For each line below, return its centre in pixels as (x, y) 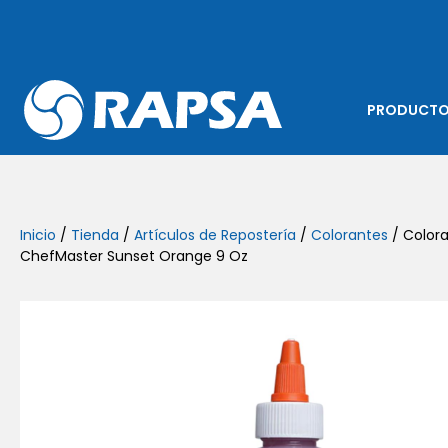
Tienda (95, 235)
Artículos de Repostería (215, 235)
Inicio (38, 235)
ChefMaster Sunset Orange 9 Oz (134, 256)
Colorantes (349, 235)
